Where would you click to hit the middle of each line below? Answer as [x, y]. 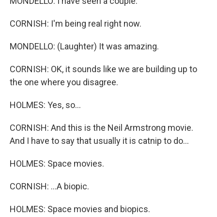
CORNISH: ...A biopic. [49, 186]
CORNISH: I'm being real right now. [76, 23]
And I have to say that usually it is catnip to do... [99, 141]
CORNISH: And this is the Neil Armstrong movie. [101, 128]
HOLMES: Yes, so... [45, 105]
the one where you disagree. [64, 82]
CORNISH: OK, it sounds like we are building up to [103, 69]
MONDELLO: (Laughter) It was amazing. [84, 46]
